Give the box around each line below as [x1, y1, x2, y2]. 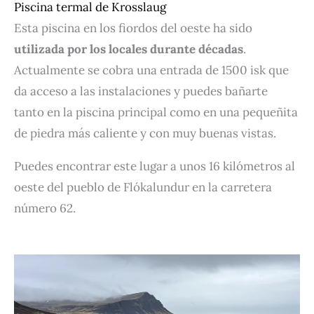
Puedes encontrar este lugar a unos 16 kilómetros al [14, 158, 295, 175]
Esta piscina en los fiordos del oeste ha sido [14, 20, 252, 36]
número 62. [14, 200, 76, 217]
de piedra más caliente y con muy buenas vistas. [14, 125, 279, 142]
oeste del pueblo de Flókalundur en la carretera [14, 179, 272, 196]
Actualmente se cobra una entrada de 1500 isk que [14, 62, 289, 78]
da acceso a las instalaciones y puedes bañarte [14, 83, 268, 100]
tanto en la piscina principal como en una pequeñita [14, 104, 298, 121]
